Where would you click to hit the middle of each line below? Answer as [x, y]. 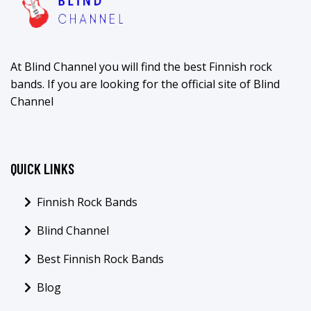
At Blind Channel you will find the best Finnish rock [141, 66]
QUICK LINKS [42, 168]
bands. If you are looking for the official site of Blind [145, 84]
